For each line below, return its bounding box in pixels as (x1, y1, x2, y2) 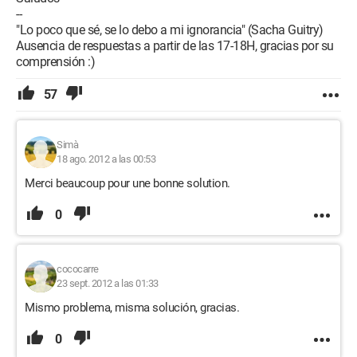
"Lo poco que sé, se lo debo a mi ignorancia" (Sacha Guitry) (16, 22, 324, 37)
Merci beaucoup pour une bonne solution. (25, 176, 230, 190)
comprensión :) (16, 54, 95, 69)
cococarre (57, 263, 99, 275)
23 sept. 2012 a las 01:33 (57, 277, 159, 289)
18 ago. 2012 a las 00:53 (57, 153, 155, 165)
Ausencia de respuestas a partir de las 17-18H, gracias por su (16, 38, 334, 53)
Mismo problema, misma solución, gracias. (25, 300, 239, 315)
